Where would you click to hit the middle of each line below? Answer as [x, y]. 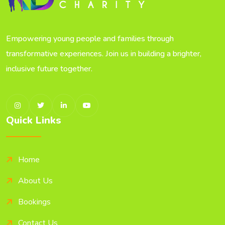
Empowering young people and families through [90, 39]
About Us [35, 181]
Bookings [34, 202]
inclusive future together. [49, 69]
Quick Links [34, 120]
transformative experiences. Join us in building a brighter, [104, 54]
